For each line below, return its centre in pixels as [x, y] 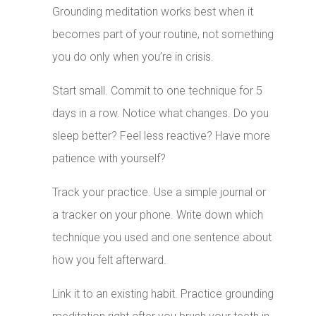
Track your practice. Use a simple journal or [159, 193]
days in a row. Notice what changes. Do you [161, 114]
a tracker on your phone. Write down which [158, 215]
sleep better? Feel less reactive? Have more [162, 136]
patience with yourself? [109, 159]
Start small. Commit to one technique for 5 [158, 91]
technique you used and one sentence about [162, 238]
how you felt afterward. [110, 260]
